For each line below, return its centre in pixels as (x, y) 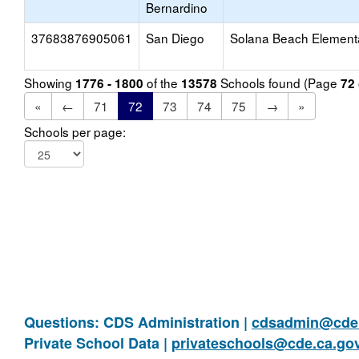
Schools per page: (75, 131)
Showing (50, 83)
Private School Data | (98, 343)
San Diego (175, 38)
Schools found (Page (279, 83)
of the (162, 83)
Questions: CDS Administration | (138, 322)
